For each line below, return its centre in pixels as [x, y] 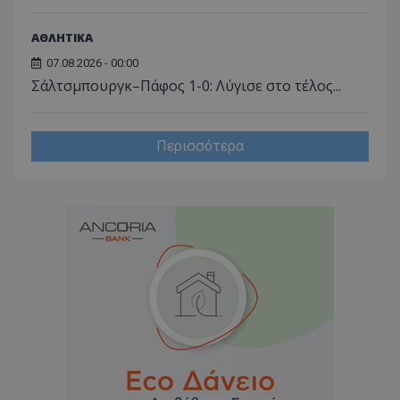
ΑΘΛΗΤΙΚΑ [62, 38]
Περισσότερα [200, 146]
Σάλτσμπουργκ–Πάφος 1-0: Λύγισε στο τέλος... [186, 86]
